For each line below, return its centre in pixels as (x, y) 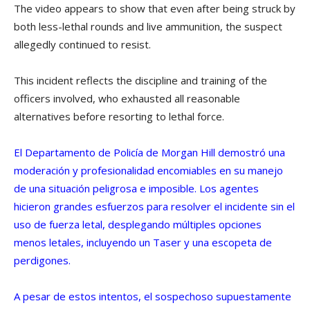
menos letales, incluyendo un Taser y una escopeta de (143, 242)
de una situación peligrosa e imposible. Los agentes (136, 188)
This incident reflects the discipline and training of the (140, 80)
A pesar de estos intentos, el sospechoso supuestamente (153, 296)
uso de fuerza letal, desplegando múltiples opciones (138, 224)
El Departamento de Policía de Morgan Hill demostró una (149, 152)
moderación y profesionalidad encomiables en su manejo (148, 170)
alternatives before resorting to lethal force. (119, 116)
